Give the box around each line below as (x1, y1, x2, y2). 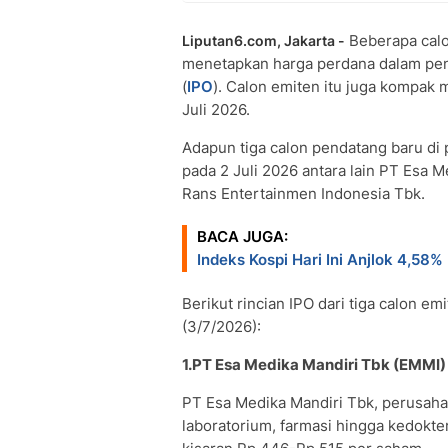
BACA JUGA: (197, 227, 288, 246)
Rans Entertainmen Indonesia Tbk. (182, 184, 425, 203)
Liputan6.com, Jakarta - (182, 32, 345, 49)
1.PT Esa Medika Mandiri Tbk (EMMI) (182, 355, 446, 374)
